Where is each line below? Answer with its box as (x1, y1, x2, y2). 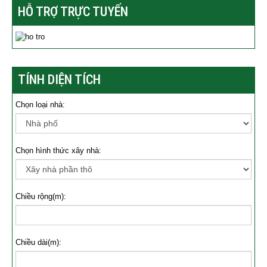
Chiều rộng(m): (15, 192, 66, 201)
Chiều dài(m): (15, 238, 61, 247)
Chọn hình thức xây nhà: (15, 146, 101, 156)
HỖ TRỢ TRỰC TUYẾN (18, 4, 128, 19)
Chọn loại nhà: (15, 100, 65, 110)
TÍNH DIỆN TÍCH (18, 72, 101, 88)
